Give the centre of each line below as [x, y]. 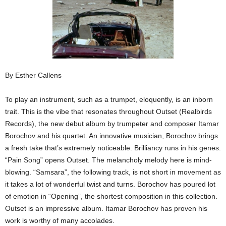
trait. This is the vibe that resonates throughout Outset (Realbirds [108, 111]
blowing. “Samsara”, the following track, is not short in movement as [113, 172]
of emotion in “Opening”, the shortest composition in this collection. [111, 196]
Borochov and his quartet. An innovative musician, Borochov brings [111, 136]
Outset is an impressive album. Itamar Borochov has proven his [106, 208]
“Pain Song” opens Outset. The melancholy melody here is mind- [108, 160]
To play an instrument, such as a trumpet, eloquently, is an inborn [109, 99]
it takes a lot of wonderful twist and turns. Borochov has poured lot [110, 184]
